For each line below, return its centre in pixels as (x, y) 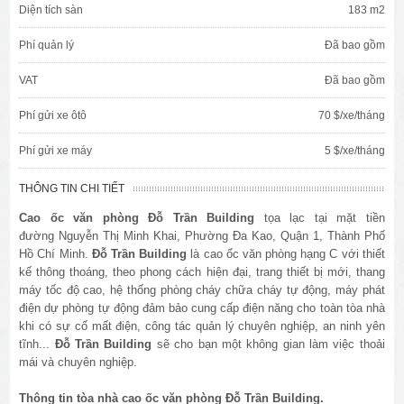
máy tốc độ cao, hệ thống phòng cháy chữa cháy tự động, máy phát (202, 290)
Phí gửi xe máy (56, 151)
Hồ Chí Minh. (55, 254)
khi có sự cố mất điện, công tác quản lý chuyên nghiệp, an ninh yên (202, 326)
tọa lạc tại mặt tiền (320, 218)
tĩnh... (37, 344)
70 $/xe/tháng (351, 116)
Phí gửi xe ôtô (53, 116)
